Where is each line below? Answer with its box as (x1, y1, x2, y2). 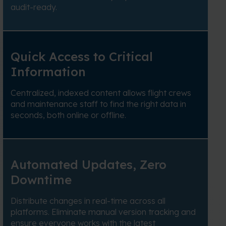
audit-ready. (11, 2, 57, 13)
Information (11, 64, 86, 80)
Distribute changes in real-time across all (11, 196, 165, 206)
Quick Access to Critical (11, 49, 153, 65)
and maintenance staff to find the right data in (11, 99, 186, 109)
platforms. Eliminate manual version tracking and (11, 207, 196, 217)
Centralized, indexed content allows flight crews (11, 88, 191, 98)
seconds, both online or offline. (11, 110, 126, 121)
